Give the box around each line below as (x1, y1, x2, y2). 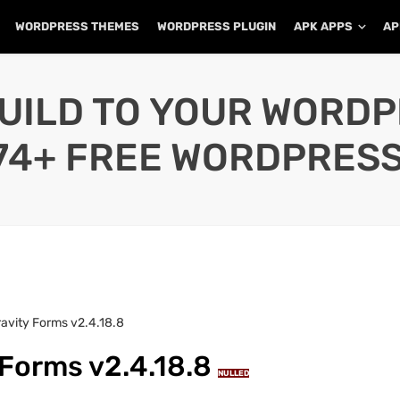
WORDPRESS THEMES (15, 20, 139, 33)
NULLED (218, 369, 249, 378)
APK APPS (294, 20, 353, 33)
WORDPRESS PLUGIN (157, 20, 276, 33)
